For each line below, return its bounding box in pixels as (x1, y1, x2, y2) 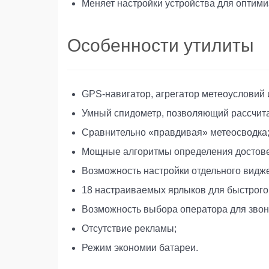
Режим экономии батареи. (82, 242, 198, 253)
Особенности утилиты (67, 35, 254, 55)
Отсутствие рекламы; (82, 223, 177, 234)
